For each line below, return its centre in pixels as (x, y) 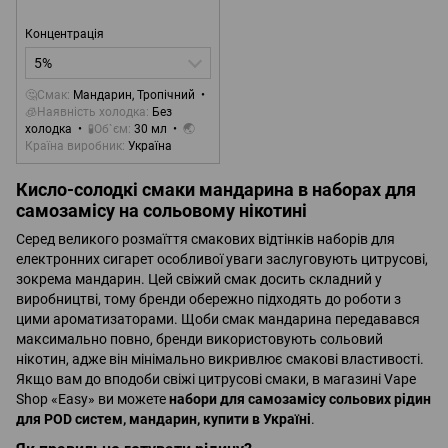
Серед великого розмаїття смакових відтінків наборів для (205, 239)
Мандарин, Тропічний (134, 94)
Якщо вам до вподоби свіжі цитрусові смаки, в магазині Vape (216, 379)
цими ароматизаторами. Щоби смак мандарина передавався (218, 319)
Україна (150, 145)
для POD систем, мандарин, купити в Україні (163, 419)
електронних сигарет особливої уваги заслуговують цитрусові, (222, 259)
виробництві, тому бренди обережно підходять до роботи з (208, 299)
